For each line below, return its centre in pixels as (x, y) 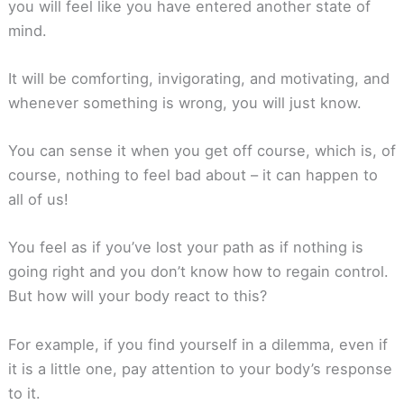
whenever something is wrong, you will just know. (184, 102)
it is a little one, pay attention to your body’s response (200, 368)
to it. (24, 393)
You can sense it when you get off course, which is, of (202, 151)
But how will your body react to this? (137, 296)
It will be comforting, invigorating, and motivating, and (198, 78)
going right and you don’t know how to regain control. (198, 272)
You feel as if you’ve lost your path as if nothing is (185, 248)
